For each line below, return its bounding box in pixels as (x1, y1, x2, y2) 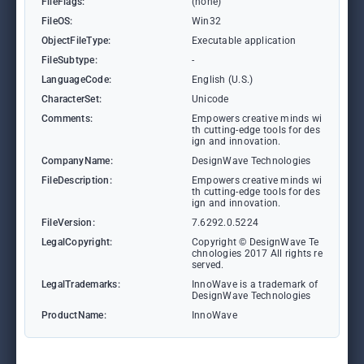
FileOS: (41, 15, 73, 27)
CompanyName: (41, 155, 113, 167)
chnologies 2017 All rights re (192, 248, 323, 259)
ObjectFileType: (41, 35, 111, 46)
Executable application (192, 35, 297, 46)
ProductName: (41, 310, 106, 321)
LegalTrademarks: (41, 279, 120, 290)
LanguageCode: (41, 74, 112, 85)
